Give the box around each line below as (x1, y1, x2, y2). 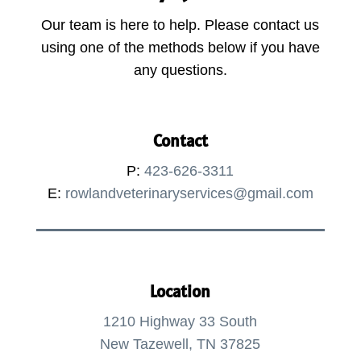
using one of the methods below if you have (40, 39, 320, 56)
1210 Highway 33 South (103, 313, 258, 330)
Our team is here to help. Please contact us (41, 17, 320, 34)
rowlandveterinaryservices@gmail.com (64, 185, 313, 202)
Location (150, 280, 211, 303)
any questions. (133, 62, 227, 79)
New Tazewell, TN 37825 (100, 336, 261, 353)
